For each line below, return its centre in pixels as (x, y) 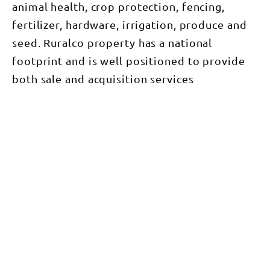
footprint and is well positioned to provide (129, 61)
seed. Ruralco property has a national (112, 43)
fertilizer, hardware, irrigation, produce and (130, 25)
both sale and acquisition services (103, 79)
